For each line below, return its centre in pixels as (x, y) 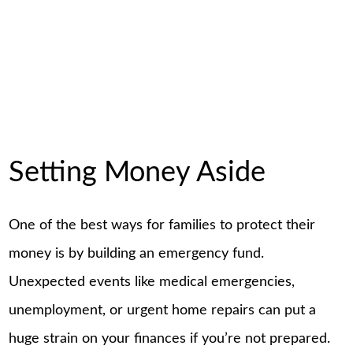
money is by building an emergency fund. (137, 254)
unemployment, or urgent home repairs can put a (163, 311)
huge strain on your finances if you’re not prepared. (170, 339)
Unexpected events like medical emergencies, (152, 282)
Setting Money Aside (137, 173)
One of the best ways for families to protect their (162, 226)
